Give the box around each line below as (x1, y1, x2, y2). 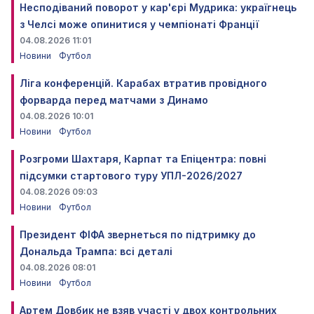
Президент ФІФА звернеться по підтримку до (20, 228, 256, 240)
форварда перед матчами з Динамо (20, 94, 208, 106)
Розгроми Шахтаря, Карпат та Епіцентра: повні (20, 153, 266, 165)
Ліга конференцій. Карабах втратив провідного (20, 77, 267, 89)
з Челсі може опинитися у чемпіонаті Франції (20, 18, 259, 30)
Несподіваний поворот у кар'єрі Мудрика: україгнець (20, 1, 296, 13)
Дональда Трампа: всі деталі (20, 245, 172, 257)
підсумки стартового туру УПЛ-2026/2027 (20, 170, 243, 182)
